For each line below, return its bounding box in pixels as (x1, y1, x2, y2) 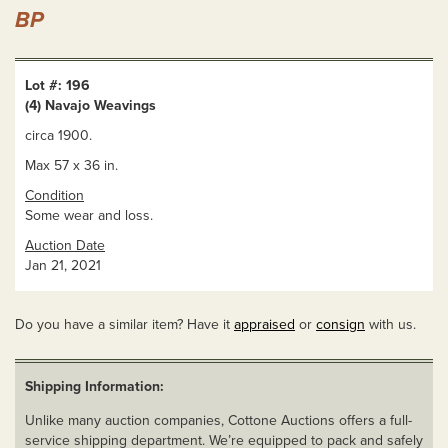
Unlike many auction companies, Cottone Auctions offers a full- (25, 411, 412, 429)
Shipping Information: (25, 377, 164, 395)
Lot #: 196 (25, 76, 90, 94)
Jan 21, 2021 (25, 256, 101, 274)
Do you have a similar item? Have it (15, 315, 234, 333)
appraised (234, 315, 295, 333)
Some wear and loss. (25, 206, 153, 224)
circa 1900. (25, 126, 92, 144)
